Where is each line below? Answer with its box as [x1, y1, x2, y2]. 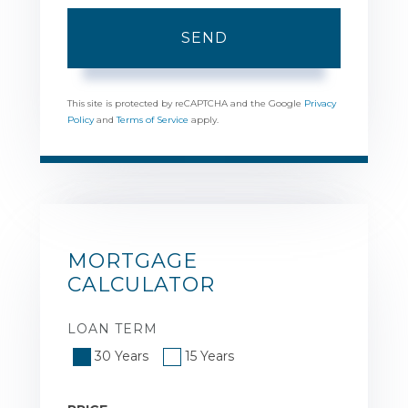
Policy [67, 113, 94, 126]
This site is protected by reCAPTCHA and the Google [67, 97, 304, 109]
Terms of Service [117, 113, 189, 126]
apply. [189, 113, 219, 126]
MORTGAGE [67, 248, 198, 273]
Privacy [304, 97, 336, 109]
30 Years [95, 348, 148, 364]
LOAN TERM [67, 320, 158, 337]
